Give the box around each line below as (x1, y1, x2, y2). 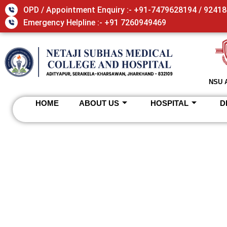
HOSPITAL (150, 98, 188, 107)
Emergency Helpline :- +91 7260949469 (23, 17, 167, 27)
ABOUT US (79, 98, 119, 107)
